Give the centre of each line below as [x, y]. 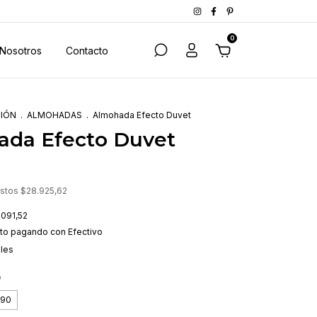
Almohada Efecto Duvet [142, 115]
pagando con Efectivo [56, 232]
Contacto [87, 50]
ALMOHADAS [54, 115]
